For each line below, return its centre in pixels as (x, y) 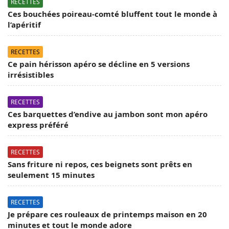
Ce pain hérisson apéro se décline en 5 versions (99, 64)
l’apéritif (24, 25)
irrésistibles (31, 75)
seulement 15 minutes (51, 175)
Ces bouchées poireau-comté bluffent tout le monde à (112, 14)
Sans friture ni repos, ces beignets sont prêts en (100, 164)
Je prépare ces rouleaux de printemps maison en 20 (107, 214)
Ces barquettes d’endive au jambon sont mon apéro (108, 114)
